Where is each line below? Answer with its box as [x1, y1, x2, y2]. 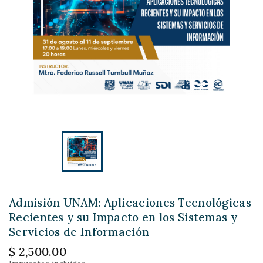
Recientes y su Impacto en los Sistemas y [9, 210, 237, 224]
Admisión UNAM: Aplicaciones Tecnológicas [9, 195, 251, 210]
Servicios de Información [9, 225, 150, 239]
